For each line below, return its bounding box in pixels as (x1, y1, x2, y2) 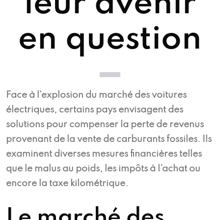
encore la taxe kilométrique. (6, 178, 128, 188)
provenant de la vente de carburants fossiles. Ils (6, 134, 212, 144)
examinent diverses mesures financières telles (6, 149, 202, 159)
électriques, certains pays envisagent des (6, 105, 183, 114)
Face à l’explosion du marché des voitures (6, 90, 187, 100)
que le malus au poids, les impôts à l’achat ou (6, 164, 200, 173)
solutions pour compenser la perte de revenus (6, 119, 204, 129)
